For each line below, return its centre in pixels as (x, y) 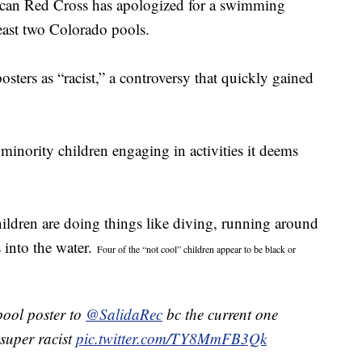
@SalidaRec (124, 314)
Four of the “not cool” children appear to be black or (196, 249)
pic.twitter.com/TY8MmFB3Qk (171, 339)
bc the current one (220, 314)
